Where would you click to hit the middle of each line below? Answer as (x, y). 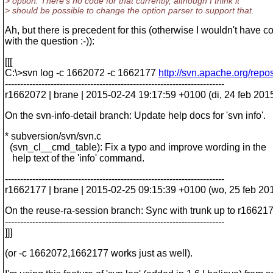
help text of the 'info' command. (75, 158)
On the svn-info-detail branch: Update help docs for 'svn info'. (135, 115)
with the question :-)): (50, 41)
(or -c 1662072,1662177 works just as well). (99, 253)
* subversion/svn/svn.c (53, 136)
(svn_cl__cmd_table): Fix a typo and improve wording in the (136, 147)
